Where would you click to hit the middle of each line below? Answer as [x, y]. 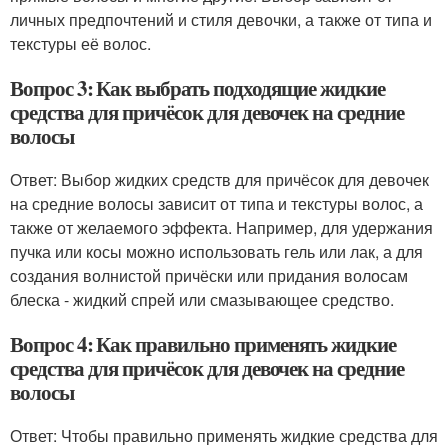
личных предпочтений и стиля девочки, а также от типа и [221, 19]
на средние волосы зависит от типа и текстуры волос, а [216, 203]
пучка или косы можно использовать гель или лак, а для [216, 251]
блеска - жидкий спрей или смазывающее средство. [202, 299]
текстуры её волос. [80, 43]
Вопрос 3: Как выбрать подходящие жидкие [198, 88]
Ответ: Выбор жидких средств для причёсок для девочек [219, 179]
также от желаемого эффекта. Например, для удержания [221, 227]
